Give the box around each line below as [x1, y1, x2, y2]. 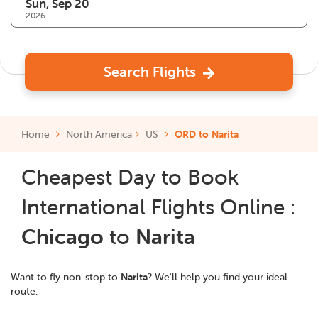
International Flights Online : [21, 194, 295, 221]
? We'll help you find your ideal [148, 270, 287, 284]
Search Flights [104, 62, 196, 81]
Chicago [21, 224, 104, 251]
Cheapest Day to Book [21, 164, 238, 191]
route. [11, 285, 38, 298]
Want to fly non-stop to [11, 270, 121, 284]
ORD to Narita [175, 128, 238, 141]
